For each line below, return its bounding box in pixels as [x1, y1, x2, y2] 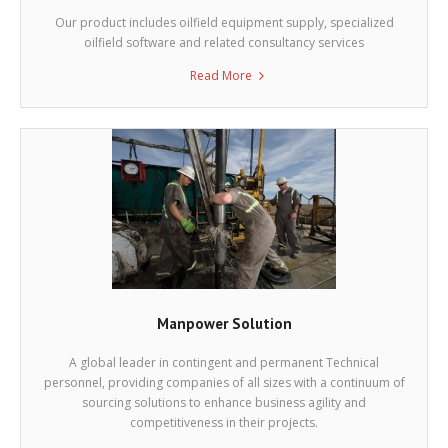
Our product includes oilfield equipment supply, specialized [54, 14, 394, 32]
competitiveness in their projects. [130, 414, 318, 432]
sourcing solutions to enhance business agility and [82, 394, 366, 412]
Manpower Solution [156, 314, 292, 334]
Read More [189, 67, 252, 85]
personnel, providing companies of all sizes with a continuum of [43, 374, 405, 392]
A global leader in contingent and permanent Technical [69, 354, 379, 372]
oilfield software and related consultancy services [84, 34, 364, 52]
